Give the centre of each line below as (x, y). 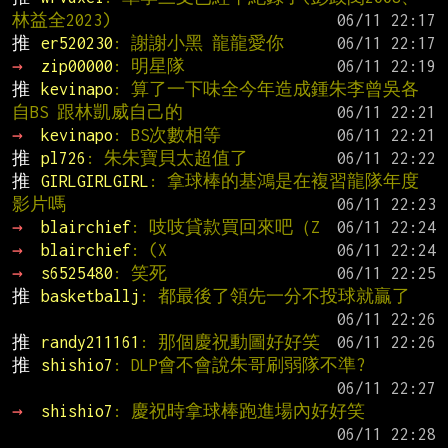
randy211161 (90, 342)
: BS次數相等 (166, 135)
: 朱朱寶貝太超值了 (166, 158)
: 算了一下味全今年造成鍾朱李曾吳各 (265, 89)
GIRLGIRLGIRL (94, 181)
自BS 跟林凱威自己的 (97, 112)
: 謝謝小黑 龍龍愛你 (198, 43)
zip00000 (76, 66)
